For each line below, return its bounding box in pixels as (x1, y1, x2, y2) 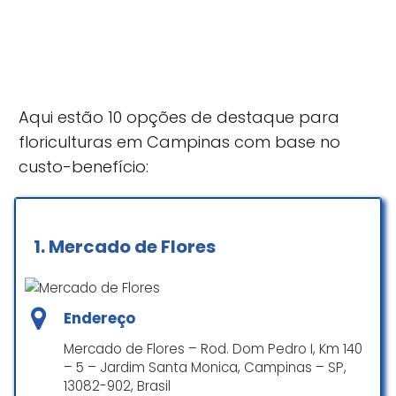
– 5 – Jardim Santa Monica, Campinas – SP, (64, 357, 346, 377)
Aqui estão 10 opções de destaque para (19, 106, 339, 128)
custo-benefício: (19, 156, 148, 178)
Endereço (64, 308, 135, 330)
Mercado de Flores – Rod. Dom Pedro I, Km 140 (64, 339, 362, 358)
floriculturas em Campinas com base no (19, 131, 340, 153)
